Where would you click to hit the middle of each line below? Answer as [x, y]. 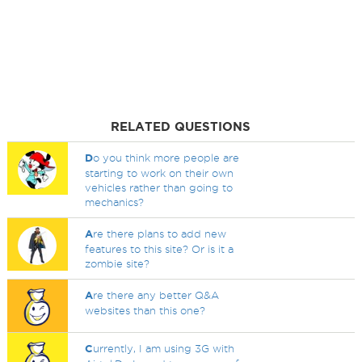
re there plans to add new [160, 234]
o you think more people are [166, 158]
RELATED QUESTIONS [181, 126]
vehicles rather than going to [159, 187]
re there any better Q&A [156, 295]
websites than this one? [145, 310]
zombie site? [118, 263]
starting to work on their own [160, 173]
